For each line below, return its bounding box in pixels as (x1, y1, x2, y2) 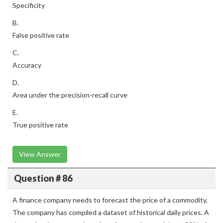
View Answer (19, 150, 61, 158)
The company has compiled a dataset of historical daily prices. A (12, 208, 209, 217)
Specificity (12, 1, 45, 9)
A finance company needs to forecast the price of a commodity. (12, 196, 208, 204)
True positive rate (12, 120, 68, 129)
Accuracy (12, 61, 41, 69)
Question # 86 (13, 172, 72, 184)
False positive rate (12, 31, 69, 39)
